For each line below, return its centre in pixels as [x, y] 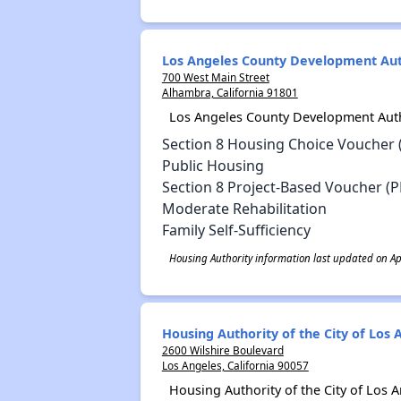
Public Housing [213, 166]
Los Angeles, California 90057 [235, 365]
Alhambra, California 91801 [230, 92]
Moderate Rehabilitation [244, 209]
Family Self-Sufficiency [236, 230]
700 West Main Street [215, 77]
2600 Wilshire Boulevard [222, 350]
